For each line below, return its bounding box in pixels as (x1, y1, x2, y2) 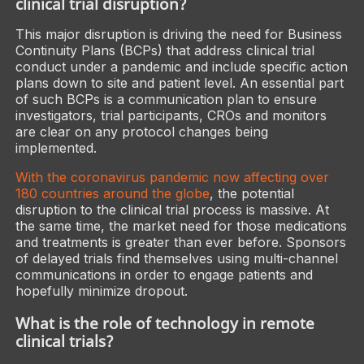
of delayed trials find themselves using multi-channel (15, 250, 338, 267)
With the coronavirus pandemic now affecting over (15, 169, 329, 186)
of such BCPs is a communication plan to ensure (15, 91, 317, 108)
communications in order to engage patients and (15, 266, 313, 284)
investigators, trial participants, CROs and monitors (15, 107, 327, 124)
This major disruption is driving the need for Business (15, 26, 342, 43)
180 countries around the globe (15, 185, 210, 202)
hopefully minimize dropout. (15, 283, 188, 300)
